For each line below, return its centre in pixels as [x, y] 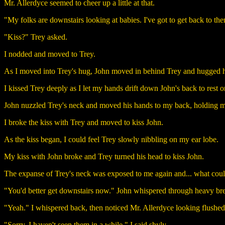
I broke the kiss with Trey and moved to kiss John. [84, 122]
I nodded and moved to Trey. [50, 54]
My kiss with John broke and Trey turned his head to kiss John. [104, 156]
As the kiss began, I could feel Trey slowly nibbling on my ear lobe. [111, 139]
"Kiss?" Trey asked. [36, 37]
